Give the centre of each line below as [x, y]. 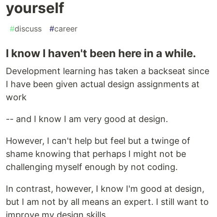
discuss [28, 29]
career [66, 29]
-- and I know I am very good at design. [87, 119]
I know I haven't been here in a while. [101, 53]
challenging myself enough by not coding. [92, 167]
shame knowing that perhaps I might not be [96, 154]
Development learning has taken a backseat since [108, 71]
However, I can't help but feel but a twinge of [98, 141]
